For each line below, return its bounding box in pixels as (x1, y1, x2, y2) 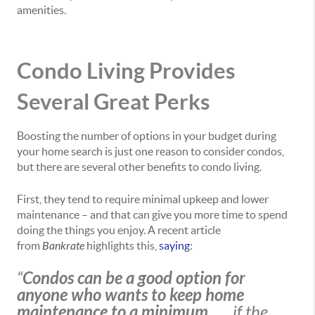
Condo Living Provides (17, 58, 236, 84)
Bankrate (42, 239, 84, 253)
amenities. (17, 4, 66, 17)
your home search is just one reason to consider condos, (17, 145, 284, 158)
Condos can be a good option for (22, 269, 245, 289)
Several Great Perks (17, 89, 210, 115)
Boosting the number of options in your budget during (17, 129, 276, 143)
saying (159, 239, 190, 252)
